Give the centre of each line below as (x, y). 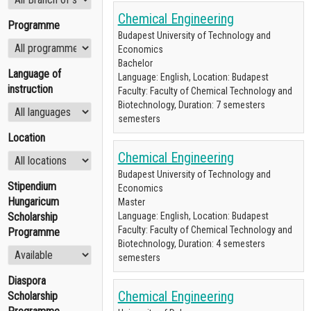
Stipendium (32, 186)
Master (131, 202)
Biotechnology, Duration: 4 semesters (191, 244)
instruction (30, 89)
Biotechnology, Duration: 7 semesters (191, 105)
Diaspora (27, 281)
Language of (34, 74)
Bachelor (135, 63)
